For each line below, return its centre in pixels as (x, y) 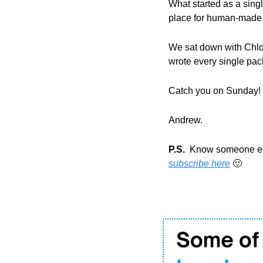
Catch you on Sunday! (215, 91)
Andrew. (186, 120)
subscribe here (199, 163)
